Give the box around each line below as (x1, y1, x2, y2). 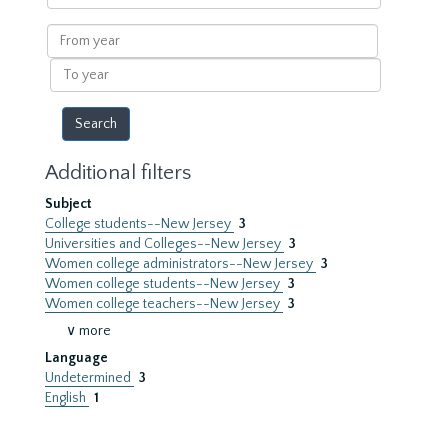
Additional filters (45, 161, 191, 184)
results (45, 16, 88, 32)
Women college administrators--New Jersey (45, 256, 316, 272)
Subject (45, 196, 92, 212)
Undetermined (45, 370, 134, 386)
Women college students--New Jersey (45, 276, 283, 292)
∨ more (66, 323, 111, 339)
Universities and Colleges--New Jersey (45, 236, 284, 252)
